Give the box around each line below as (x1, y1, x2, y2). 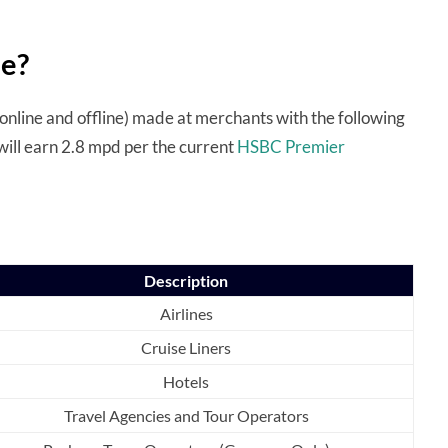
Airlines (159, 303, 213, 323)
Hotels (163, 371, 209, 391)
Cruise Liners (141, 337, 231, 357)
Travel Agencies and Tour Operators (63, 405, 309, 425)
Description (144, 270, 228, 290)
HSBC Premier (237, 135, 345, 157)
